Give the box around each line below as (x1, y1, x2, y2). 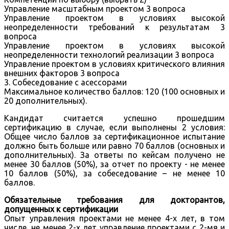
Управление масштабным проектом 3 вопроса (4, 4, 186, 13)
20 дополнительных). (4, 96, 87, 105)
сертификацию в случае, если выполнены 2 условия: (4, 122, 225, 132)
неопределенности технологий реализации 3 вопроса (4, 50, 214, 59)
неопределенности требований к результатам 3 (4, 22, 225, 32)
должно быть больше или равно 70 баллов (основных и (4, 141, 225, 150)
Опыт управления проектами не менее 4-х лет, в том (4, 213, 225, 223)
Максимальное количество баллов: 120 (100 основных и (4, 86, 225, 96)
